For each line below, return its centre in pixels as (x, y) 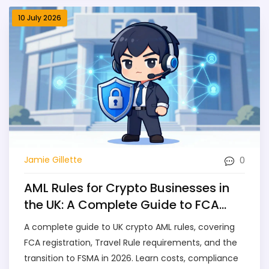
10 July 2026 (40, 17)
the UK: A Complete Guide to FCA (122, 204)
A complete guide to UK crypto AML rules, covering (129, 227)
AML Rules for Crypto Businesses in (127, 188)
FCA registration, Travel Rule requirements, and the (131, 242)
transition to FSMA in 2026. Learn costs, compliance (131, 258)
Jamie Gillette (53, 160)
